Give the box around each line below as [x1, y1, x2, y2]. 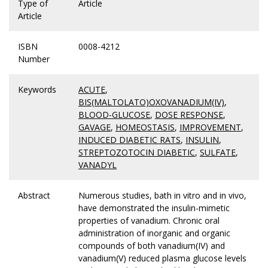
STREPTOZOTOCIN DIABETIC [78, 147, 195, 159]
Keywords [18, 84, 56, 96]
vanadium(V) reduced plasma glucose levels [78, 252, 246, 264]
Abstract [18, 190, 50, 202]
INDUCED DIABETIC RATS [78, 134, 181, 146]
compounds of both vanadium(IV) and [78, 240, 225, 252]
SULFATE [200, 147, 236, 159]
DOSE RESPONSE [155, 109, 223, 121]
